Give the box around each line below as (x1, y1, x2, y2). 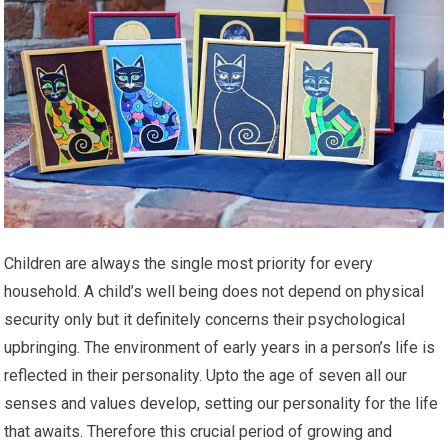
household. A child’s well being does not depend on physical (4, 282, 425, 302)
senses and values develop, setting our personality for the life (4, 394, 439, 414)
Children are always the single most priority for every (4, 254, 374, 274)
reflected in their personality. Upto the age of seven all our (4, 366, 408, 386)
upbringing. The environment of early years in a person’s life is (4, 338, 436, 358)
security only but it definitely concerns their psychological (4, 310, 406, 330)
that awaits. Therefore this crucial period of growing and (4, 422, 393, 442)
